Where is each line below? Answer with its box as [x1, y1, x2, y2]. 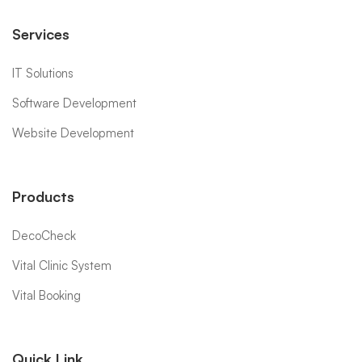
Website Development [12, 125, 134, 141]
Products [12, 187, 74, 206]
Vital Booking [12, 288, 81, 304]
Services [12, 25, 69, 44]
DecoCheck [12, 228, 76, 244]
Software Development [12, 95, 137, 112]
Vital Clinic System [12, 258, 112, 274]
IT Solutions [12, 65, 74, 82]
